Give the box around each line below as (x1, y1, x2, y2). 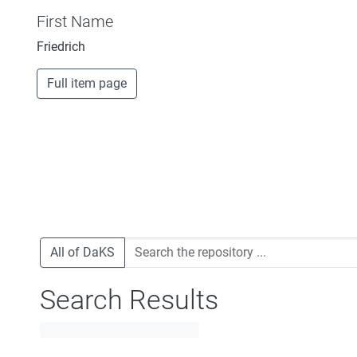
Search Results (40, 283, 218, 316)
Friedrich (37, 38, 85, 54)
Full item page (47, 75, 127, 91)
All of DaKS (50, 244, 115, 260)
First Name (37, 11, 113, 31)
